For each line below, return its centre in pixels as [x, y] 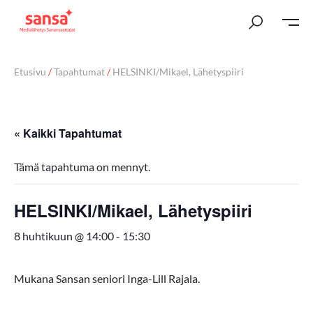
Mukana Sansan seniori [70, 278]
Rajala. [184, 278]
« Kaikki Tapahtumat [68, 133]
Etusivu [30, 72]
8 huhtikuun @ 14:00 [64, 236]
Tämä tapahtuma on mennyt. [82, 167]
